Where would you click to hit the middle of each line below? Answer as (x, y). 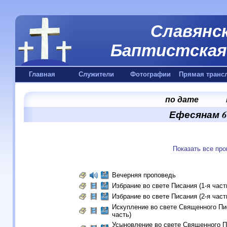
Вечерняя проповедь (144, 175)
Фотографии (150, 74)
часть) (121, 215)
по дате (182, 99)
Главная (42, 74)
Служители (96, 74)
